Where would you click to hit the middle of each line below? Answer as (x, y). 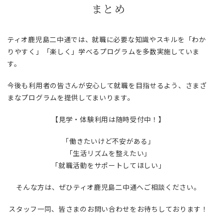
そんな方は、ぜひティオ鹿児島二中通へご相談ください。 (108, 187)
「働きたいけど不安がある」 (108, 141)
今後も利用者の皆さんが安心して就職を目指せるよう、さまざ (107, 85)
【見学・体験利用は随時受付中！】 (108, 119)
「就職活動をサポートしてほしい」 (108, 165)
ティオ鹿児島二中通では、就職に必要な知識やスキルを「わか (107, 39)
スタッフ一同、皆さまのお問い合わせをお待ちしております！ (108, 209)
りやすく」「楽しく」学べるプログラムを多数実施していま (103, 51)
